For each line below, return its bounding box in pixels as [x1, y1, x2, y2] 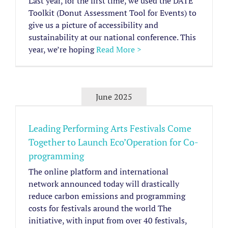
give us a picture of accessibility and [28, 19, 158, 31]
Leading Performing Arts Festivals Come [28, 122, 191, 135]
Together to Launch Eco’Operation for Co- [28, 136, 198, 149]
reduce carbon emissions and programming [28, 190, 185, 202]
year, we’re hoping [28, 44, 96, 55]
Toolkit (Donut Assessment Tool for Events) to [28, 7, 196, 19]
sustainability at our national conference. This [28, 32, 196, 43]
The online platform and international [28, 166, 168, 178]
